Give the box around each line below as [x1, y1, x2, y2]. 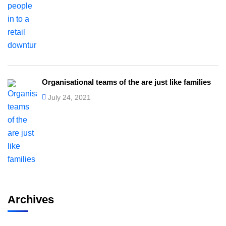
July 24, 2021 [48, 93, 91, 101]
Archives [8, 193, 54, 206]
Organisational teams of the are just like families [42, 78, 211, 86]
